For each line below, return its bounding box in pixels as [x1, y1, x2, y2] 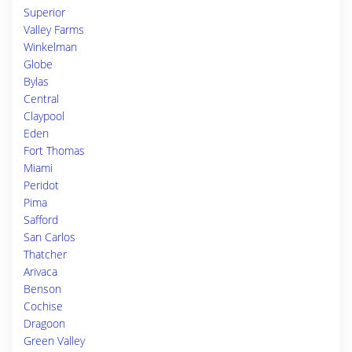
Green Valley [24, 333, 85, 348]
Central [24, 91, 59, 106]
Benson [24, 281, 61, 296]
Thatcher [24, 247, 67, 262]
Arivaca [24, 264, 57, 279]
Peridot [24, 178, 59, 192]
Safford [24, 212, 58, 227]
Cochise [24, 299, 63, 313]
